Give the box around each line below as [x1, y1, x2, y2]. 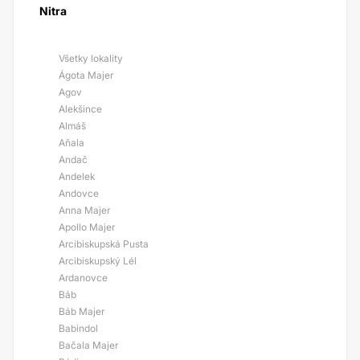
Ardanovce [59, 272, 108, 284]
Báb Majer [59, 305, 104, 317]
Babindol [59, 322, 98, 334]
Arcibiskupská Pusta [59, 238, 149, 250]
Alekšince [59, 103, 102, 115]
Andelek [59, 170, 95, 182]
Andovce [59, 187, 99, 199]
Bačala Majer [59, 339, 118, 351]
